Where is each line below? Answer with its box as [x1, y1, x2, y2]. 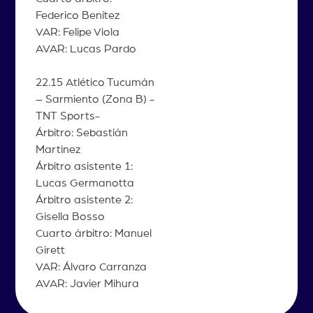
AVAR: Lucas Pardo [35, 43, 136, 54]
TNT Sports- [35, 110, 100, 122]
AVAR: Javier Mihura [35, 277, 139, 289]
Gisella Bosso [35, 210, 105, 222]
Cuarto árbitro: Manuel [35, 227, 152, 239]
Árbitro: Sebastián [35, 126, 128, 138]
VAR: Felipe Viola [35, 26, 119, 38]
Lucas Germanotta [35, 177, 134, 189]
